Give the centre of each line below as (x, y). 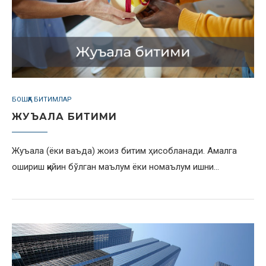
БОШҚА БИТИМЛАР (42, 99)
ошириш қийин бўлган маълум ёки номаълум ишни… (115, 167)
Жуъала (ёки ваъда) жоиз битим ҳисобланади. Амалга (124, 151)
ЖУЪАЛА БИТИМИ (64, 117)
